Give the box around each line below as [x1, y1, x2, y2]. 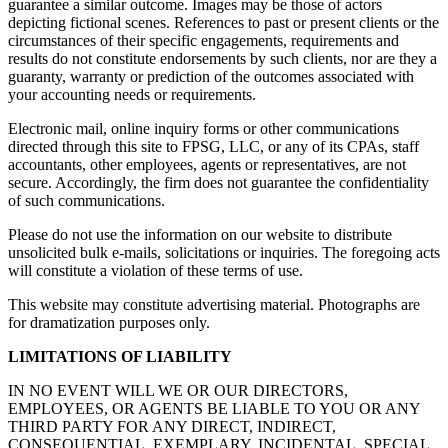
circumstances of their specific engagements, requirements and [8, 32, 399, 50]
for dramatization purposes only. [8, 314, 210, 332]
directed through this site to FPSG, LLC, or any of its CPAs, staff [8, 138, 419, 156]
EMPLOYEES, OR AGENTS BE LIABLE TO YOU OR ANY [8, 400, 420, 418]
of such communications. [8, 192, 165, 210]
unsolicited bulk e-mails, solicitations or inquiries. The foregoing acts [8, 244, 440, 262]
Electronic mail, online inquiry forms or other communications [8, 120, 399, 138]
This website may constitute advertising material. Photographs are [8, 296, 420, 314]
